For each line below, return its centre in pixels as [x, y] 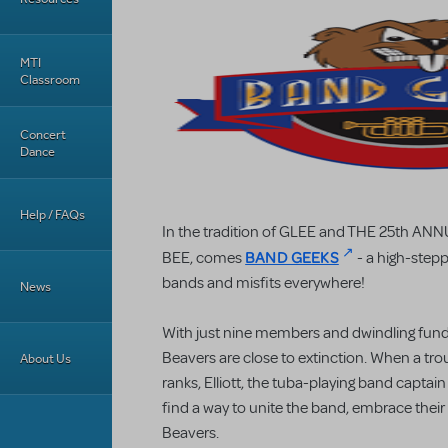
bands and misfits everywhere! [263, 283]
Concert [43, 134]
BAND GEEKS [292, 257]
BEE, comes [202, 258]
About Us [45, 358]
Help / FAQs [52, 214]
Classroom [50, 79]
